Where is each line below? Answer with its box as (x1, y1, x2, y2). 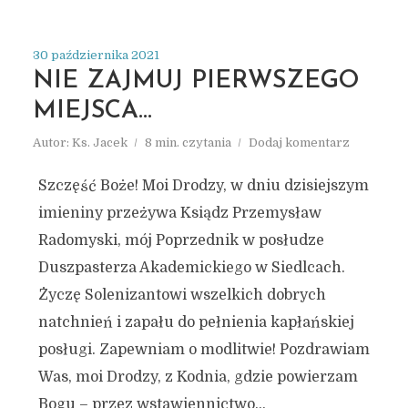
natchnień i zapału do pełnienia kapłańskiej (37, 314, 354, 331)
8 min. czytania (144, 136, 231, 149)
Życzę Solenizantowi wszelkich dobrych (37, 287, 326, 303)
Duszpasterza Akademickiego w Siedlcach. (37, 260, 345, 276)
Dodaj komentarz (248, 136, 350, 149)
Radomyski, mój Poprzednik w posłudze (37, 232, 324, 249)
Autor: (32, 136, 72, 149)
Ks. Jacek (71, 136, 127, 149)
